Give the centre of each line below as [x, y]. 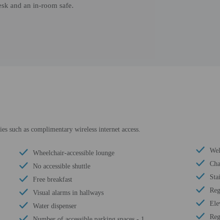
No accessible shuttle [62, 166]
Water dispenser [55, 206]
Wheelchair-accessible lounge [74, 153]
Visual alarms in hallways [68, 193]
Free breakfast [53, 179]
